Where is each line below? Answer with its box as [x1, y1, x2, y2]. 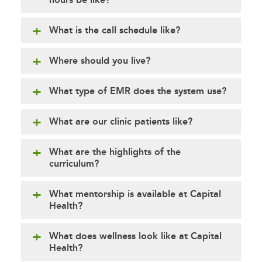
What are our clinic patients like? [49, 116, 192, 127]
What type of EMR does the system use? [49, 85, 226, 97]
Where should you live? [49, 55, 150, 67]
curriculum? [49, 158, 99, 170]
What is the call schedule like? [49, 25, 180, 36]
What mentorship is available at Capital [49, 188, 221, 200]
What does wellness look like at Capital [49, 230, 222, 242]
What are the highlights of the [49, 146, 181, 158]
